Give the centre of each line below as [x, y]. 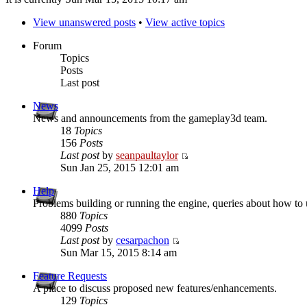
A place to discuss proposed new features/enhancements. [155, 288]
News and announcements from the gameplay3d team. [150, 119]
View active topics [185, 23]
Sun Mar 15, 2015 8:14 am [119, 253]
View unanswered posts [84, 23]
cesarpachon [143, 241]
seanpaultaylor [147, 156]
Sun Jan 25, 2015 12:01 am [120, 168]
